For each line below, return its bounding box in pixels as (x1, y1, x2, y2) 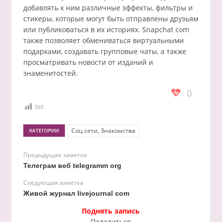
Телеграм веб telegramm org (23, 161, 121, 169)
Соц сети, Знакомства (71, 126, 135, 135)
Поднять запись (82, 206, 140, 216)
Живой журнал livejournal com (23, 189, 129, 197)
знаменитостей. (23, 68, 78, 78)
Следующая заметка (23, 178, 83, 187)
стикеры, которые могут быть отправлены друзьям (23, 14, 198, 24)
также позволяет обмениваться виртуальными (23, 36, 184, 46)
